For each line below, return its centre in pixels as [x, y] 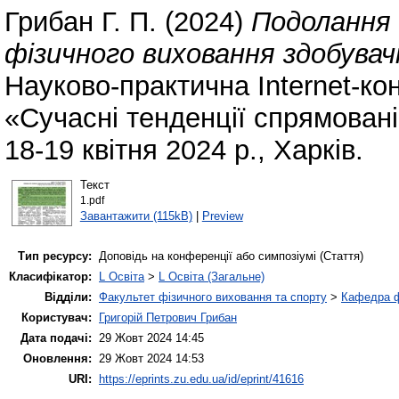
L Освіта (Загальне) [212, 277]
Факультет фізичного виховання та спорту [213, 297]
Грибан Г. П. [81, 22]
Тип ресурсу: [55, 256]
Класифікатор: [50, 277]
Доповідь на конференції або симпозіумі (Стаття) [231, 256]
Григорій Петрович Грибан [168, 318]
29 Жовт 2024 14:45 [151, 338]
